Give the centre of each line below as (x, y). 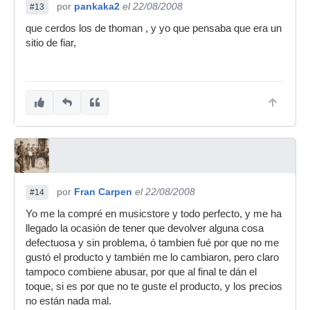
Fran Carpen (103, 192)
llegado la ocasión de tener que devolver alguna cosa (145, 229)
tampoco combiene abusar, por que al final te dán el (141, 272)
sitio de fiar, (51, 43)
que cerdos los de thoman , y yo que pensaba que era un (154, 29)
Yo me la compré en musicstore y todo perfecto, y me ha (154, 214)
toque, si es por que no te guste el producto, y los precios (154, 287)
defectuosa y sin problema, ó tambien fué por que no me (152, 243)
